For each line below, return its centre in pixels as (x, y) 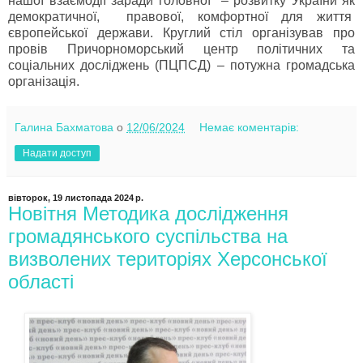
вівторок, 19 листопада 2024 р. (76, 198)
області (41, 282)
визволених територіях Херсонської (168, 259)
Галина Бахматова (64, 128)
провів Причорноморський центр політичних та (181, 49)
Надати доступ (57, 154)
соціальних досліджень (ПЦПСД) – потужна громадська (181, 66)
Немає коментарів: (250, 128)
